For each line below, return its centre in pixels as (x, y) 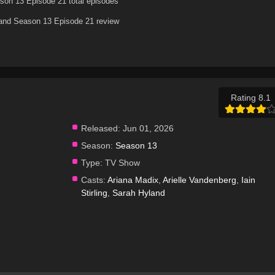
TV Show (121, 162)
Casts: (93, 180)
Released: (100, 128)
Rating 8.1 (251, 97)
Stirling (94, 192)
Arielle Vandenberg (199, 180)
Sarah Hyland (138, 192)
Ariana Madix (133, 180)
